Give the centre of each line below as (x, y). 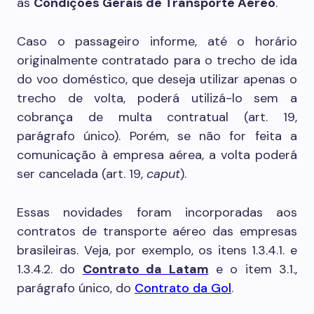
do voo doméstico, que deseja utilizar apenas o (157, 79)
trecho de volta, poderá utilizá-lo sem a (157, 98)
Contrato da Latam (145, 269)
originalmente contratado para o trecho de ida (157, 60)
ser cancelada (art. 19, (82, 174)
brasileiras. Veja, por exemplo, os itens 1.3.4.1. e (157, 250)
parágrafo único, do (76, 288)
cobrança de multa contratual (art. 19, (157, 117)
